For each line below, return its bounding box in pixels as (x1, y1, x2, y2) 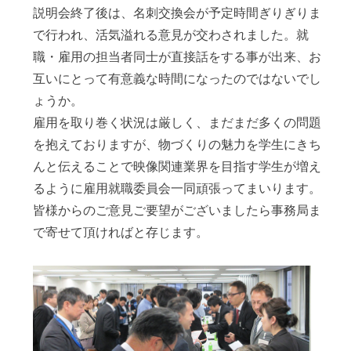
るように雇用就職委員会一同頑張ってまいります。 (33, 182, 322, 196)
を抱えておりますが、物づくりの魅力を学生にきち (33, 138, 322, 152)
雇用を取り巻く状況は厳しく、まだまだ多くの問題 (33, 116, 322, 130)
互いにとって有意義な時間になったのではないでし (33, 72, 322, 86)
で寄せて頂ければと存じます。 (33, 226, 209, 240)
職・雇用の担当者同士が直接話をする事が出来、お (33, 50, 322, 64)
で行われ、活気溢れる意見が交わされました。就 (33, 28, 309, 42)
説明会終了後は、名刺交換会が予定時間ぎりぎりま (33, 6, 322, 20)
